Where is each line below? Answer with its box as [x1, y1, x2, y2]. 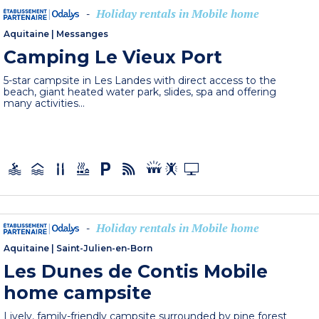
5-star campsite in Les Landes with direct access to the [4, 74, 277, 88]
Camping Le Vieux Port [4, 46, 223, 68]
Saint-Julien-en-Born [56, 242, 153, 253]
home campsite [4, 281, 152, 303]
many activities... [4, 97, 85, 110]
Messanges [56, 28, 109, 40]
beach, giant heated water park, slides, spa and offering [4, 85, 277, 99]
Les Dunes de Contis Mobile [4, 260, 268, 282]
